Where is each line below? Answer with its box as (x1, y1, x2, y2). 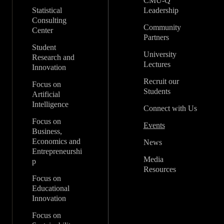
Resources (143, 165, 176, 173)
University (143, 50, 176, 58)
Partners (143, 33, 169, 41)
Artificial (32, 90, 60, 98)
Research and (32, 53, 75, 61)
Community (143, 23, 181, 31)
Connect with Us (143, 104, 197, 112)
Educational (32, 184, 70, 192)
